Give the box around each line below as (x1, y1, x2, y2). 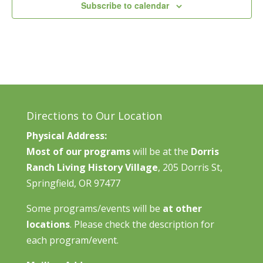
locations (26, 217, 70, 231)
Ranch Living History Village (26, 160, 158, 174)
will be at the (130, 144, 191, 158)
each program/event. (26, 233, 119, 247)
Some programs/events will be (26, 201, 163, 215)
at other (162, 201, 202, 215)
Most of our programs (26, 144, 130, 158)
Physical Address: (26, 129, 107, 142)
